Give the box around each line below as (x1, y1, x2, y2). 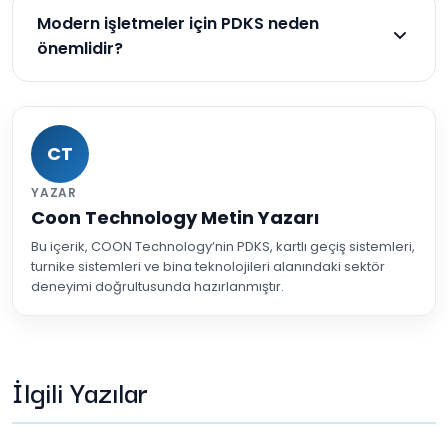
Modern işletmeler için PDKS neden (37, 11, 319, 35)
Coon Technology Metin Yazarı (31, 204, 319, 230)
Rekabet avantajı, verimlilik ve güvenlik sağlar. (37, 82, 369, 104)
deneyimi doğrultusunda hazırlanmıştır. (31, 276, 284, 296)
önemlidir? (37, 36, 123, 60)
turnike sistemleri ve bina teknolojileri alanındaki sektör (31, 256, 385, 276)
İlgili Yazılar (12, 368, 148, 412)
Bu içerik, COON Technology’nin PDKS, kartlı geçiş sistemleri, (31, 236, 415, 256)
